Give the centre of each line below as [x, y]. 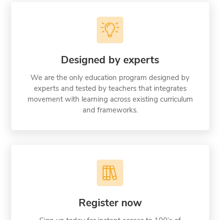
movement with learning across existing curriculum [110, 99]
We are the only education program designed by [110, 77]
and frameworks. [110, 110]
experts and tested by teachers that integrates [110, 88]
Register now [110, 203]
